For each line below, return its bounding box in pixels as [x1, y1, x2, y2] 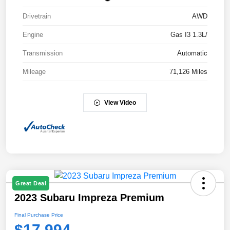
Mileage [23, 67, 46, 75]
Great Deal [15, 180, 46, 187]
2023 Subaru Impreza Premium [14, 192, 164, 204]
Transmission [23, 49, 63, 57]
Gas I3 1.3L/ [170, 30, 207, 39]
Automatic [177, 49, 207, 57]
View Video [104, 99, 136, 106]
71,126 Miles [169, 67, 207, 75]
